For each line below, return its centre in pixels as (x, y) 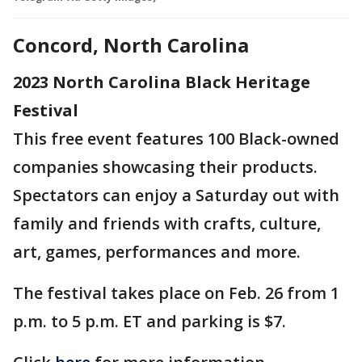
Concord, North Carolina (131, 44)
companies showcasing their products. (165, 166)
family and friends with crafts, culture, (167, 223)
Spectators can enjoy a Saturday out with (176, 195)
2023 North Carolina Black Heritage (162, 82)
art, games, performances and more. (159, 251)
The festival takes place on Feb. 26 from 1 (176, 293)
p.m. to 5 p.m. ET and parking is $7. (152, 321)
